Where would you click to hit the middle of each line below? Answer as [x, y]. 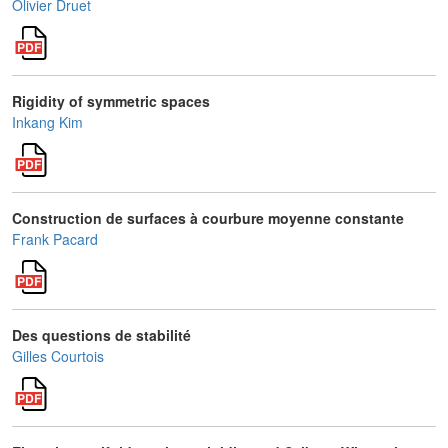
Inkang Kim [47, 122]
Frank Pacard [55, 239]
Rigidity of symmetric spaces [111, 101]
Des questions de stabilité [101, 335]
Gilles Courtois [58, 356]
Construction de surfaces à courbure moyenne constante [208, 218]
